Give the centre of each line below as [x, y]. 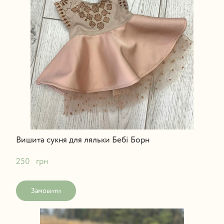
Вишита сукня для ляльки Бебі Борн [82, 140]
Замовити [46, 191]
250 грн [32, 161]
